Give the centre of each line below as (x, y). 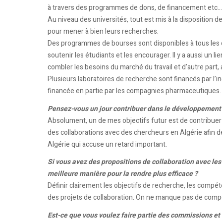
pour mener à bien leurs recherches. (103, 31)
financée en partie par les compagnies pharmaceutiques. (134, 91)
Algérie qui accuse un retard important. (107, 144)
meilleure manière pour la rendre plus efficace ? (123, 174)
